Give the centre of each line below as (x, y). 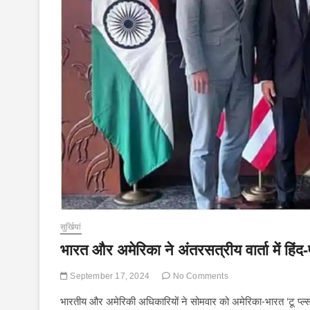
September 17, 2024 (109, 276)
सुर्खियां (71, 227)
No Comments (199, 276)
